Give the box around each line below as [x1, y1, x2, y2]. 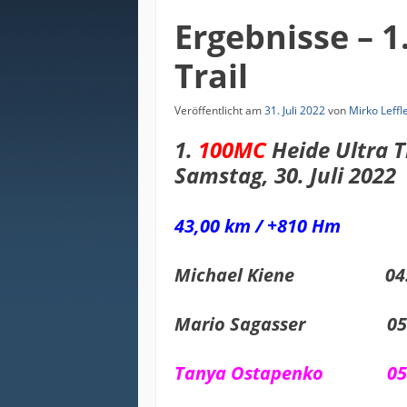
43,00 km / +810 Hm [174, 213, 341, 239]
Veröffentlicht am [174, 103, 264, 119]
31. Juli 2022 [264, 103, 325, 119]
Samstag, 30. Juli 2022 [174, 160, 396, 191]
